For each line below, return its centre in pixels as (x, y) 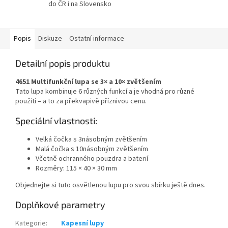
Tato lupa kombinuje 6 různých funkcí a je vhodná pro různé (105, 92)
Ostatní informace (97, 39)
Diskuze (50, 39)
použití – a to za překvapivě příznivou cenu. (81, 102)
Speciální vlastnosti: (56, 121)
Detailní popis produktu (63, 63)
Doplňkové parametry (60, 205)
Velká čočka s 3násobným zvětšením (91, 140)
